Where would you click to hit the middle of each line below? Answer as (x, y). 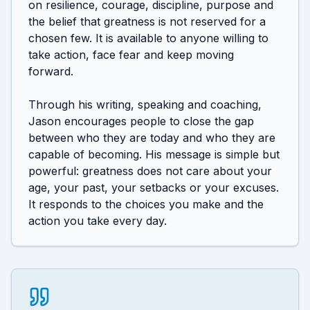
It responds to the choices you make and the (146, 204)
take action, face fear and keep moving (131, 55)
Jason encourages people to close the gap (141, 121)
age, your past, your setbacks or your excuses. (154, 188)
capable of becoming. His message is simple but (154, 154)
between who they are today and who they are (152, 138)
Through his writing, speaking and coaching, (145, 104)
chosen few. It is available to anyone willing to (148, 38)
